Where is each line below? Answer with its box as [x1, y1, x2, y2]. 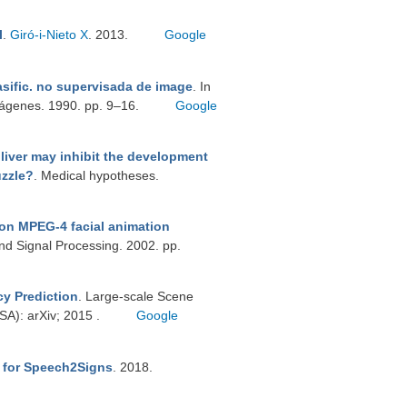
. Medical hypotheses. [34, 168, 159, 183]
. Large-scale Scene [78, 289, 194, 303]
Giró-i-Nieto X [10, 27, 88, 42]
